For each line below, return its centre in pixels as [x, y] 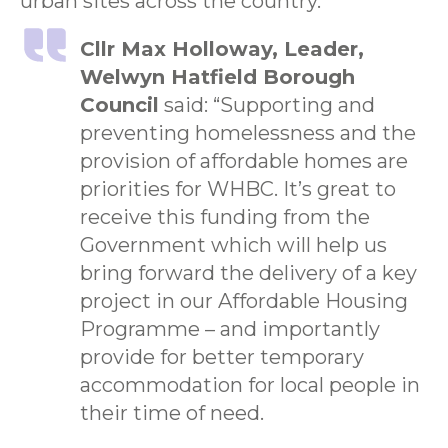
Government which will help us [233, 244]
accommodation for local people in [250, 384]
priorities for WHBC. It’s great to [238, 188]
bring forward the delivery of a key [248, 272]
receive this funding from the [225, 216]
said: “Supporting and [267, 104]
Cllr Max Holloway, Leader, [222, 48]
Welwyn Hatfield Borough [217, 76]
